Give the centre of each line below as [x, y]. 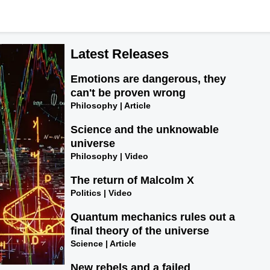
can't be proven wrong [128, 93]
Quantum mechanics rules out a [153, 217]
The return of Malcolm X [133, 181]
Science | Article [104, 244]
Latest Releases [120, 54]
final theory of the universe [140, 231]
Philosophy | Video [110, 156]
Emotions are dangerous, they [149, 79]
